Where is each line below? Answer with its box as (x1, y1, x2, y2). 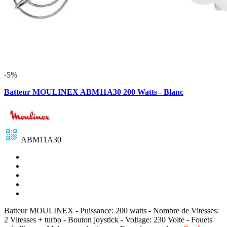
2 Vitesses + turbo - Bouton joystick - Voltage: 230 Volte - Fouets (4, 215, 212, 224)
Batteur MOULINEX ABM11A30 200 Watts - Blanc (4, 87, 183, 96)
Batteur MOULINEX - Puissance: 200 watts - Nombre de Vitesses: (4, 206, 219, 215)
